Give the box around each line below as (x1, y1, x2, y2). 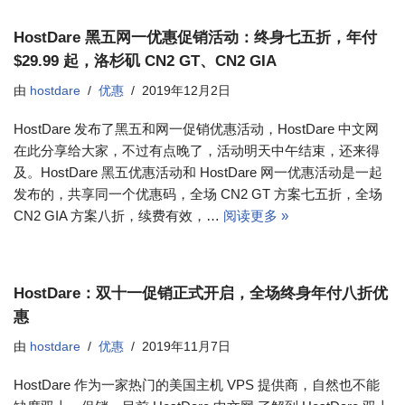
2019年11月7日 (142, 340, 231, 353)
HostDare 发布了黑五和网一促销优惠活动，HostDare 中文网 (14, 121, 379, 137)
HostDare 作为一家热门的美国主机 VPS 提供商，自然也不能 (14, 377, 380, 392)
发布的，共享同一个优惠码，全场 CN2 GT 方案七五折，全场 (14, 186, 382, 202)
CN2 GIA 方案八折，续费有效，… (14, 208, 223, 223)
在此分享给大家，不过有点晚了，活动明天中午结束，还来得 (14, 143, 380, 158)
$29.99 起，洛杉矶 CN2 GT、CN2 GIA (14, 52, 277, 69)
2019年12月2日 (142, 84, 231, 98)
